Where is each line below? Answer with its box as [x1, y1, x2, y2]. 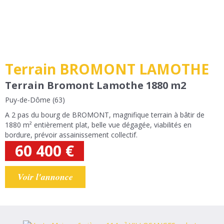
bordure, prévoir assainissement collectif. [5, 130, 137, 139]
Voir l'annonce [17, 170, 73, 183]
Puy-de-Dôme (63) [5, 95, 65, 104]
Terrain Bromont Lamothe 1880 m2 [5, 78, 186, 92]
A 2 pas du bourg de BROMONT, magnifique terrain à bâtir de [5, 110, 113, 119]
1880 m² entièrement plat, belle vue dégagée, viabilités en [5, 120, 191, 129]
